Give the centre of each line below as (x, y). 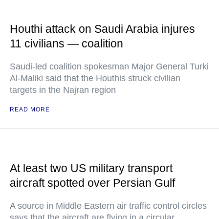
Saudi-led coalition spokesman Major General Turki (109, 66)
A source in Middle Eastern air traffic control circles (108, 206)
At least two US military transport (91, 168)
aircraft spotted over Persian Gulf (92, 183)
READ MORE (30, 109)
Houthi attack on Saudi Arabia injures (102, 29)
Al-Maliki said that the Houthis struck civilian (95, 78)
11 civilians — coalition (66, 43)
